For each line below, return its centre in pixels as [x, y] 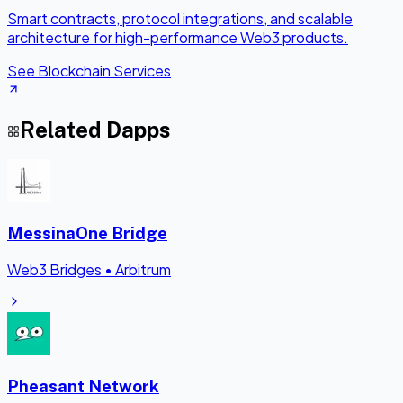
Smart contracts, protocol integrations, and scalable [180, 18]
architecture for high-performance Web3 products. [178, 37]
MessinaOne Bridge [87, 233]
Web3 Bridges [54, 269]
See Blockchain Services [89, 70]
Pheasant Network [83, 385]
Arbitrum [143, 269]
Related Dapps [95, 129]
